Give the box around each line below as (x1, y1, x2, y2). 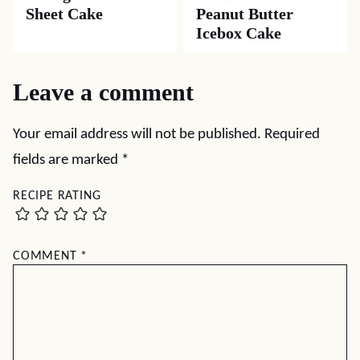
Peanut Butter (196, 5, 293, 22)
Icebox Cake (196, 24, 281, 42)
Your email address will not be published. (13, 127, 261, 142)
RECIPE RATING (13, 190, 101, 202)
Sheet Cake (26, 5, 103, 22)
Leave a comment (13, 79, 194, 105)
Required (264, 127, 320, 142)
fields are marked (13, 153, 121, 168)
